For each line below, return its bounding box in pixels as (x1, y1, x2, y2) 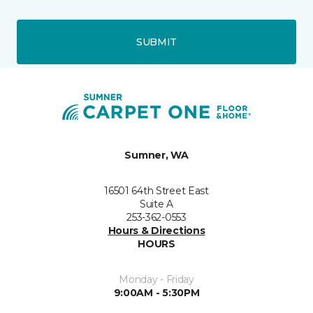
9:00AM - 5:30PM (113, 286, 200, 300)
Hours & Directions (108, 224, 205, 238)
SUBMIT (136, 35, 177, 48)
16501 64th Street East (104, 184, 209, 198)
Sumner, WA (124, 149, 189, 162)
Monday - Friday (119, 273, 194, 286)
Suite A (139, 198, 174, 211)
